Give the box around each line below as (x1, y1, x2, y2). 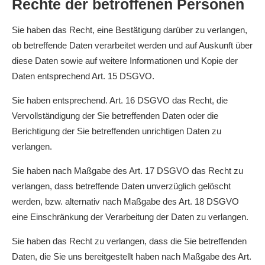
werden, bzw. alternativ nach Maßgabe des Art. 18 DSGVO (12, 196, 239, 206)
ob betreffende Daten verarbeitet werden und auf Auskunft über (12, 40, 253, 50)
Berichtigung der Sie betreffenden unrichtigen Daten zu (12, 126, 221, 136)
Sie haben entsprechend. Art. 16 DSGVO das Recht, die (12, 95, 228, 105)
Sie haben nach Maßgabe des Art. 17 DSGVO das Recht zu (12, 166, 243, 176)
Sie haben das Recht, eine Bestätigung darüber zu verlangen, (12, 25, 247, 35)
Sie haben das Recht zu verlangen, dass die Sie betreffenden (12, 236, 247, 246)
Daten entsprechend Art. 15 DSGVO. (12, 71, 154, 81)
